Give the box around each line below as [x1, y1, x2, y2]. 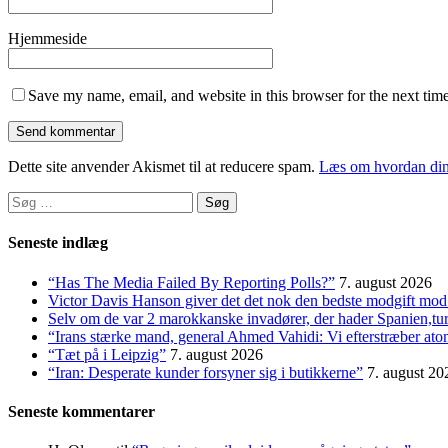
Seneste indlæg [8, 234, 108, 252]
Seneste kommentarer [8, 402, 155, 420]
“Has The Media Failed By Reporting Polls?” [48, 273, 335, 291]
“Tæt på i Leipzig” [48, 345, 166, 363]
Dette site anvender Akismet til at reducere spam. [8, 158, 319, 175]
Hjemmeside [8, 30, 87, 47]
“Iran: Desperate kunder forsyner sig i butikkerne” [48, 363, 363, 381]
